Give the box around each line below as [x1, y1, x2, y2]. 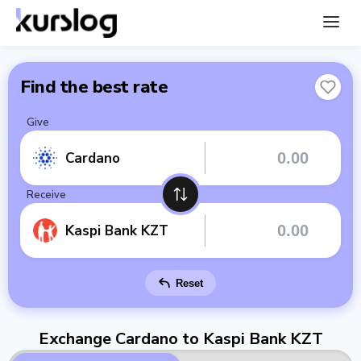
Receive [27, 188, 66, 202]
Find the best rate [20, 75, 168, 99]
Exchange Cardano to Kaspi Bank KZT [38, 328, 323, 350]
